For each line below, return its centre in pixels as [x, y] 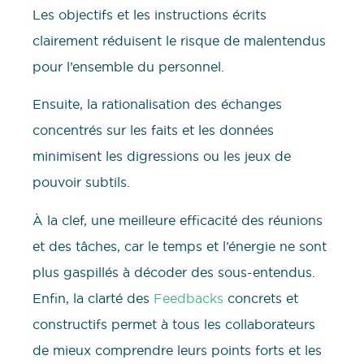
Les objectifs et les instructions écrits [149, 14]
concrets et [261, 298]
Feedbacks [188, 298]
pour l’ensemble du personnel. [128, 66]
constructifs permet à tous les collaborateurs [174, 324]
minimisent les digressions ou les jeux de [162, 156]
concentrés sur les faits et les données [153, 130]
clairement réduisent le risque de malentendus [179, 40]
